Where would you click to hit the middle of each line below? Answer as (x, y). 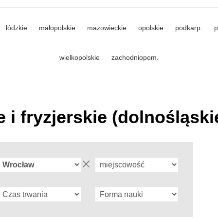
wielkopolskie (80, 57)
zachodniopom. (135, 57)
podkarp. (189, 27)
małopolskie (57, 27)
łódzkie (16, 27)
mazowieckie (107, 27)
